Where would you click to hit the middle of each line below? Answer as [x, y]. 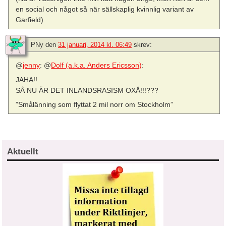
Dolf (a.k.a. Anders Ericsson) [97, 65]
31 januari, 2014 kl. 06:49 [95, 45]
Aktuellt [23, 151]
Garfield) [30, 20]
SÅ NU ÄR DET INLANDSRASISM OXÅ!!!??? [87, 90]
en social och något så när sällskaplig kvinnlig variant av [105, 9]
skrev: [143, 45]
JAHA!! [27, 79]
